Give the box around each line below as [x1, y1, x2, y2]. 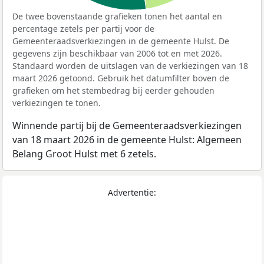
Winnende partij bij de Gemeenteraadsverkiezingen [12, 119, 242, 133]
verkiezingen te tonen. [12, 97, 101, 109]
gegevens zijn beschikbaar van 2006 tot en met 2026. [12, 48, 222, 60]
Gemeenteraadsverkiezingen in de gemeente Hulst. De [12, 35, 229, 47]
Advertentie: [108, 187, 156, 199]
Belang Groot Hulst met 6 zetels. [12, 147, 156, 161]
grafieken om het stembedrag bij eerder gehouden [12, 85, 214, 97]
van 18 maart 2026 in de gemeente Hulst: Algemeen [12, 133, 242, 147]
